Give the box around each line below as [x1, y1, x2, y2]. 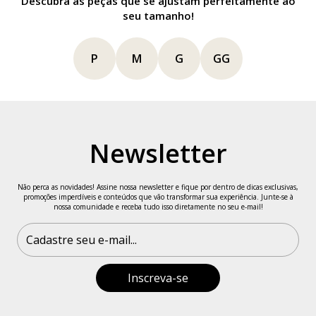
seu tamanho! [122, 8, 194, 23]
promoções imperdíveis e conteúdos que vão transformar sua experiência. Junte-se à [23, 192, 293, 202]
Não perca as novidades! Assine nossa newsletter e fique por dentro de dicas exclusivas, [18, 182, 298, 193]
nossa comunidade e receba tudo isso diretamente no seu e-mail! [53, 202, 263, 212]
